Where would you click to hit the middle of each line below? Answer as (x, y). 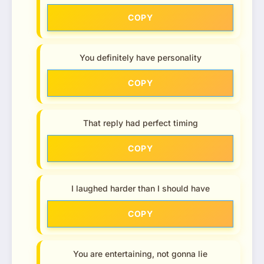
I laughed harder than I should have (140, 188)
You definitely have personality (140, 57)
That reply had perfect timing (140, 123)
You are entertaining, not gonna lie (140, 253)
